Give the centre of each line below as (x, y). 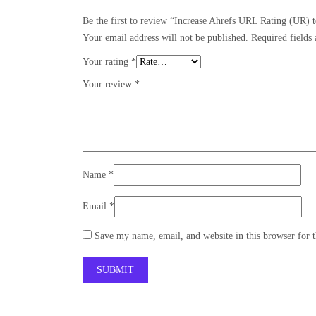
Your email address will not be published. (165, 38)
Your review (109, 85)
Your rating (107, 62)
